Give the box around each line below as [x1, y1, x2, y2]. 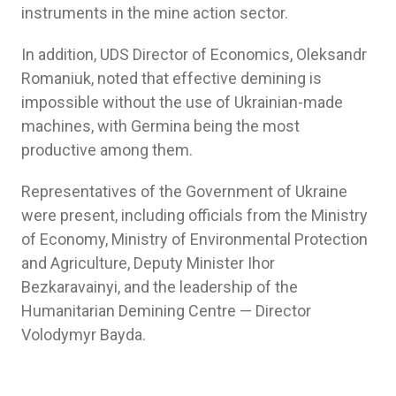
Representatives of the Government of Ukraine [21, 181, 347, 201]
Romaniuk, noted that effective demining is [21, 68, 322, 88]
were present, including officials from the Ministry [21, 205, 368, 225]
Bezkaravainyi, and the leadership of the [21, 277, 298, 296]
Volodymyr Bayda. [21, 324, 146, 344]
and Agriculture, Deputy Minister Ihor [21, 253, 275, 272]
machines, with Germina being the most [21, 116, 300, 135]
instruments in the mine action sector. [21, 3, 288, 22]
